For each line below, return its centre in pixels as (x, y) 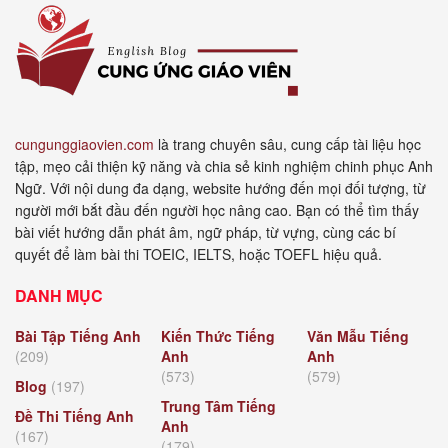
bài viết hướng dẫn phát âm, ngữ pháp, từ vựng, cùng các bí (205, 232)
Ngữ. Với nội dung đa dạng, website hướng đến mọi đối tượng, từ (220, 188)
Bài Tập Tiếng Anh (78, 336)
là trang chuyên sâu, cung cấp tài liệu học (287, 144)
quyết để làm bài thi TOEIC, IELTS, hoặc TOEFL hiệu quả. (198, 254)
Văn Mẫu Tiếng (358, 336)
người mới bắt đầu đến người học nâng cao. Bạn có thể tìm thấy (217, 210)
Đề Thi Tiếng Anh (74, 416)
